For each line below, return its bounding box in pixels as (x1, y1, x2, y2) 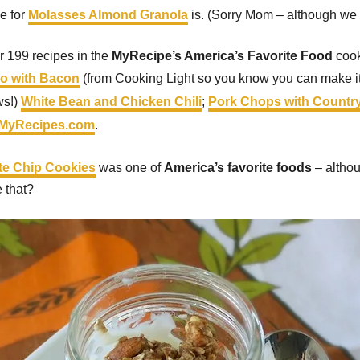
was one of (96, 161, 164, 174)
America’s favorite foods (164, 161, 312, 174)
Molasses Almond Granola (28, 8, 188, 22)
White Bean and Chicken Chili (21, 95, 202, 108)
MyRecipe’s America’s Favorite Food (112, 49, 333, 63)
